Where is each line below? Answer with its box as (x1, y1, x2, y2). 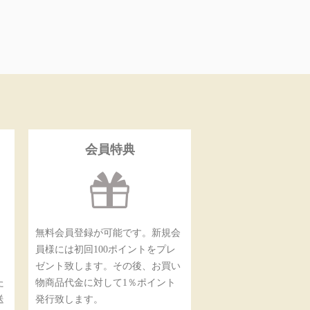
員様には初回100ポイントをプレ (35, 244, 176, 255)
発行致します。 (35, 294, 103, 304)
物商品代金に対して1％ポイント (35, 277, 176, 288)
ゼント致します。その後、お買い (35, 261, 181, 271)
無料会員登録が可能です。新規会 (35, 228, 181, 238)
